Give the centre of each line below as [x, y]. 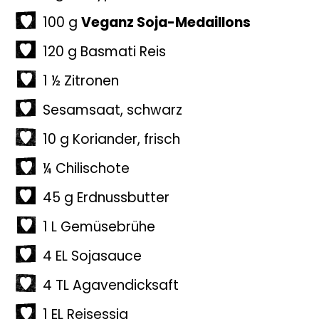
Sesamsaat [82, 111]
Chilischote [93, 170]
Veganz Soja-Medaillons [166, 24]
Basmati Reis [124, 53]
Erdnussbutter [124, 199]
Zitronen [92, 82]
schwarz [155, 111]
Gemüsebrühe [108, 228]
